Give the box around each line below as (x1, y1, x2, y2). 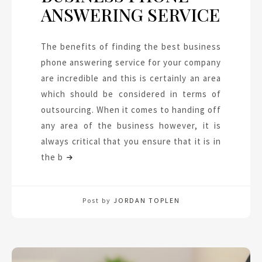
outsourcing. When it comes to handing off (41, 104, 221, 116)
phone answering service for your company (41, 57, 221, 68)
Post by (82, 196, 113, 205)
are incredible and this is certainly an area (41, 73, 221, 84)
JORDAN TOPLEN (113, 196, 180, 205)
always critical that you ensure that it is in (41, 136, 221, 147)
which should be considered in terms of (41, 88, 221, 100)
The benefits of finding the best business (41, 41, 221, 53)
